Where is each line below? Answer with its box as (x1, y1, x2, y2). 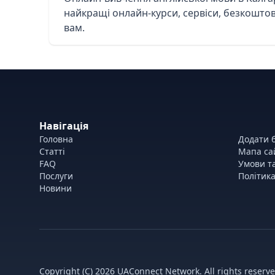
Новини (39, 182, 72, 194)
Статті (39, 145, 65, 157)
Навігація (39, 119, 88, 133)
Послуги (39, 170, 73, 182)
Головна (39, 133, 73, 145)
